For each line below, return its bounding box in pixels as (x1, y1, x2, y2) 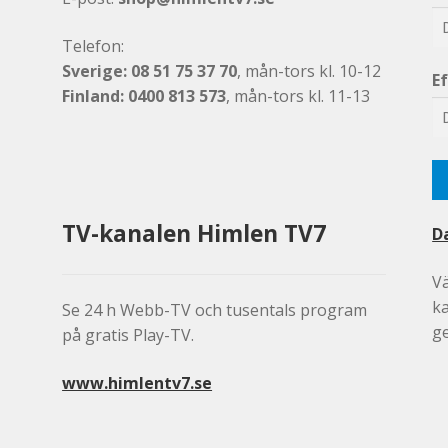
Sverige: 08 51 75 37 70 (62, 59, 238, 82)
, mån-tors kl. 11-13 (226, 84, 371, 107)
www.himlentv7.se (62, 371, 213, 394)
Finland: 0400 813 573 (62, 84, 227, 107)
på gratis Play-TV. (62, 324, 195, 347)
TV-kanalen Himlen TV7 (62, 217, 327, 249)
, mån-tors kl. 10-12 (237, 59, 382, 82)
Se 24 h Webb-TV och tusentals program (62, 299, 368, 322)
